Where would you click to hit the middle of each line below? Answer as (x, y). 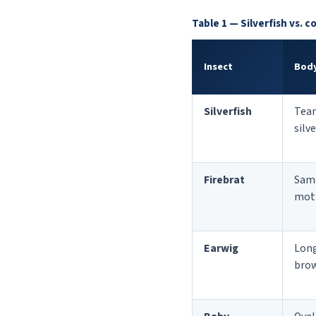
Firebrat (224, 180)
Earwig (221, 249)
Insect (218, 67)
